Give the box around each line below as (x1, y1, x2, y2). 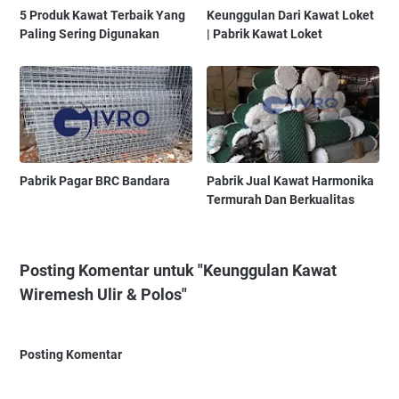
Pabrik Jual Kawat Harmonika (207, 174, 375, 189)
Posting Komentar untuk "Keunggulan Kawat (20, 261, 337, 281)
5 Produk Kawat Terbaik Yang (20, 8, 185, 23)
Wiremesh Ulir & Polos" (20, 285, 187, 305)
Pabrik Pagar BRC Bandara (20, 174, 170, 189)
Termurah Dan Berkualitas (207, 192, 355, 208)
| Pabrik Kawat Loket (207, 27, 323, 42)
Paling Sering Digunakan (20, 27, 159, 42)
